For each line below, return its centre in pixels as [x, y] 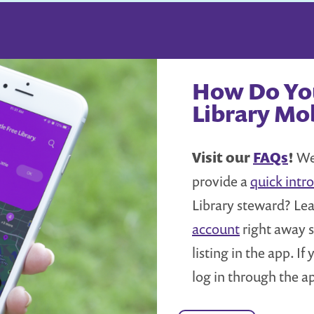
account [216, 228]
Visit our [223, 157]
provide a [221, 181]
